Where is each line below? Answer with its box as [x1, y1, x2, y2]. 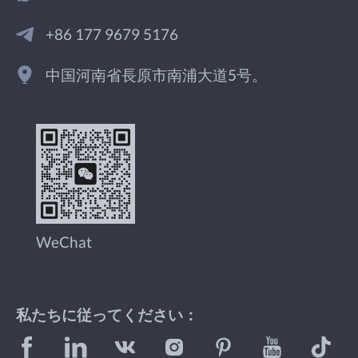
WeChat [35, 233, 92, 252]
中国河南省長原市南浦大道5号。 [46, 66, 268, 84]
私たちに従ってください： [15, 305, 198, 324]
